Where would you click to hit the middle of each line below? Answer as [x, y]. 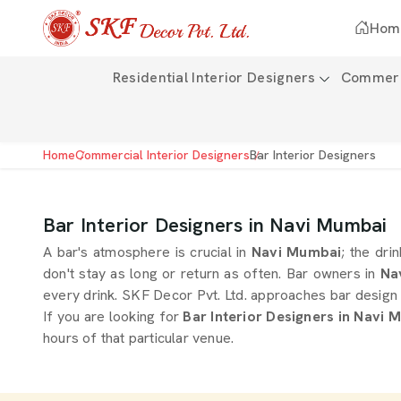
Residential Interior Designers [214, 77]
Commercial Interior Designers [162, 155]
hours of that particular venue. [139, 338]
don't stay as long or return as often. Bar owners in [209, 273]
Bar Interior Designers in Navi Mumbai [215, 225]
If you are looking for [113, 316]
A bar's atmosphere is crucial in [145, 252]
